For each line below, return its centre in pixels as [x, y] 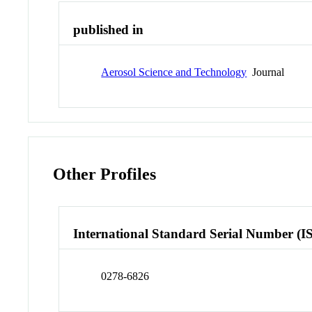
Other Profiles [105, 174]
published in [109, 30]
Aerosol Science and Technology [174, 72]
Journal [266, 72]
